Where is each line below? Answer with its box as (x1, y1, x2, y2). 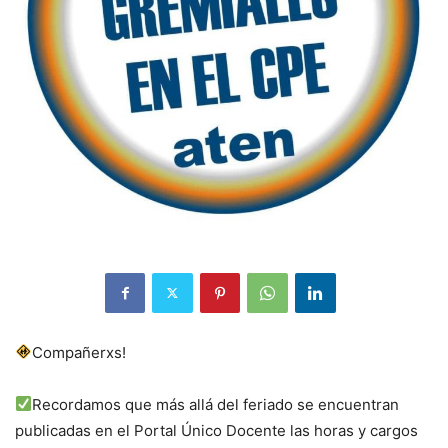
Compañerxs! (32, 342, 127, 362)
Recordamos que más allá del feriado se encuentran (32, 394, 400, 414)
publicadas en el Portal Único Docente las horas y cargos (15, 420, 418, 440)
